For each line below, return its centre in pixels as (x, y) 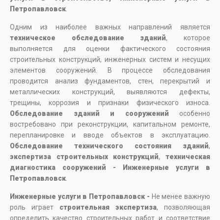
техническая (188, 157)
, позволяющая (183, 207)
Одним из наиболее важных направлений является (110, 27)
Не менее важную (181, 197)
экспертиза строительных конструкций (84, 157)
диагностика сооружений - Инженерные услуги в (110, 168)
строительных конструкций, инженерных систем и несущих (110, 60)
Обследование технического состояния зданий (109, 146)
